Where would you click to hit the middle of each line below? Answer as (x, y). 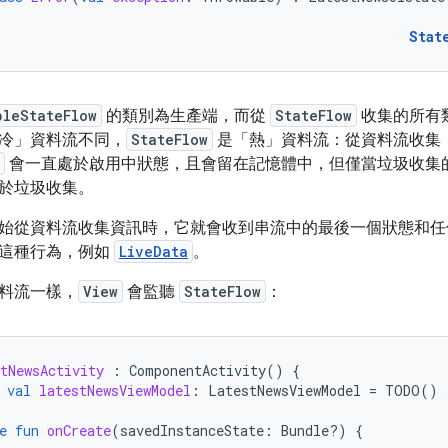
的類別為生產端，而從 (186, 116)
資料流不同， (78, 140)
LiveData (153, 251)
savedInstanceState (192, 430)
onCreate (79, 430)
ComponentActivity (197, 370)
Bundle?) (314, 430)
